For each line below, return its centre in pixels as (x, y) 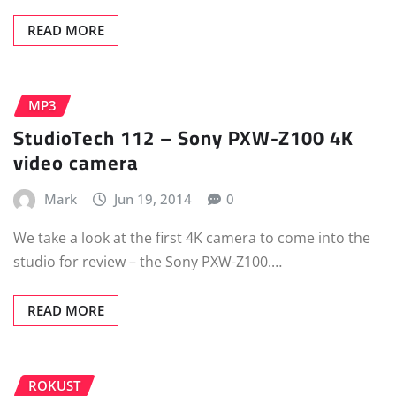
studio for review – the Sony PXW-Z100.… (148, 261)
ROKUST (54, 385)
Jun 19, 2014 (153, 198)
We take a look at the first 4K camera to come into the (192, 237)
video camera (76, 162)
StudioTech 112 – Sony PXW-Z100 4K (183, 137)
